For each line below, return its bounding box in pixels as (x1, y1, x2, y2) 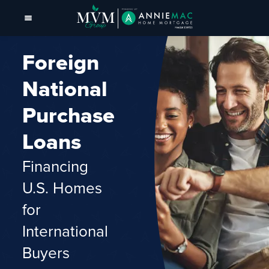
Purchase (22, 99, 115, 131)
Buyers (22, 241, 70, 263)
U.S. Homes (22, 177, 103, 198)
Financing (22, 155, 89, 177)
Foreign (22, 46, 100, 78)
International (22, 220, 109, 241)
